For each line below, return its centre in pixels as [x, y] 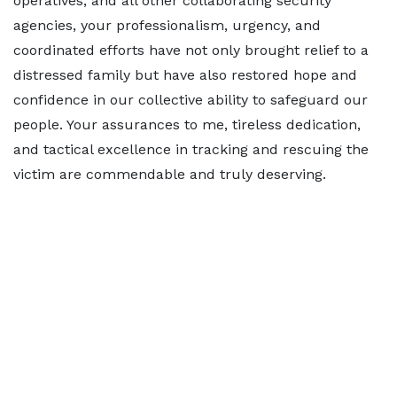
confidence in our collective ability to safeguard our [191, 100]
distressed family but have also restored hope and [185, 75]
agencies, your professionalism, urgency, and [167, 25]
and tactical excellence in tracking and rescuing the [191, 149]
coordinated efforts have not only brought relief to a [191, 50]
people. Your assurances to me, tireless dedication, [187, 125]
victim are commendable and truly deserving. [170, 174]
